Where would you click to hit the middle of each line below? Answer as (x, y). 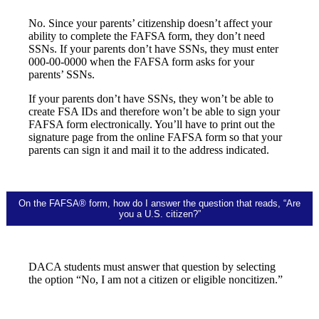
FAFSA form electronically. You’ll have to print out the (152, 125)
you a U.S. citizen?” (159, 214)
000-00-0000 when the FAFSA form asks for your (141, 62)
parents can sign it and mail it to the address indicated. (149, 150)
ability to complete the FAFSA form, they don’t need (147, 36)
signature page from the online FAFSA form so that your (155, 137)
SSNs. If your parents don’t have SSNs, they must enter (153, 49)
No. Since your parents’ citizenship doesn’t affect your (150, 23)
